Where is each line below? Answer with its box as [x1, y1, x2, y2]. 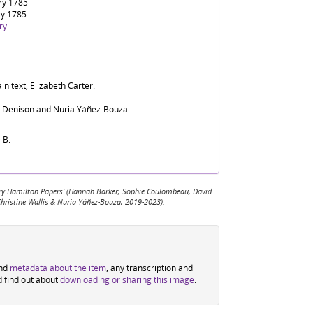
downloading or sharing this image [60, 273, 194, 286]
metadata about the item [10, 261, 106, 274]
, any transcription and [106, 261, 193, 274]
